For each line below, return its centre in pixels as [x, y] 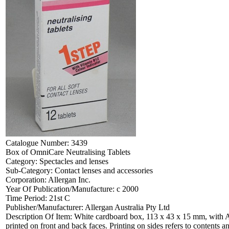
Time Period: [27, 198]
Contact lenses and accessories [104, 170]
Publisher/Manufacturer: [45, 207]
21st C [60, 198]
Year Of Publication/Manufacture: [61, 189]
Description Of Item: [40, 216]
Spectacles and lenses [74, 161]
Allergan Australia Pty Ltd [127, 207]
